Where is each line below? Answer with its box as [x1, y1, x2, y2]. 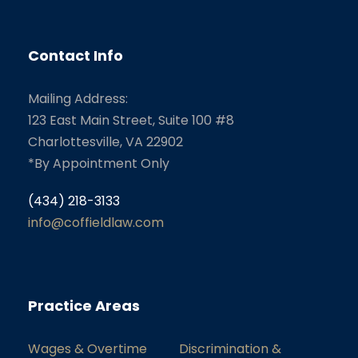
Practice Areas [28, 295, 140, 316]
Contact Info [28, 45, 123, 66]
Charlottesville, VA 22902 [28, 132, 183, 151]
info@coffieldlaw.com [28, 213, 164, 232]
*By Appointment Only [28, 153, 169, 173]
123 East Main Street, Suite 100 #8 [28, 110, 234, 129]
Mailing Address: [28, 89, 128, 108]
